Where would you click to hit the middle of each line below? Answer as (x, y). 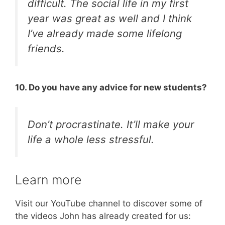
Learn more (48, 180)
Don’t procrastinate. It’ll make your (111, 124)
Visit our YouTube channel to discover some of (109, 204)
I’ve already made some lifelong (105, 33)
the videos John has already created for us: (103, 216)
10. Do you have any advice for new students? (111, 88)
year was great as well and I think (110, 18)
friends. (46, 48)
